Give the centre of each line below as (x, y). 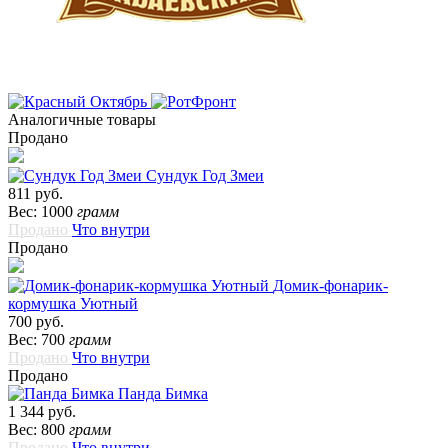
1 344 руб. (42, 412)
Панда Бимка (163, 394)
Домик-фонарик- (330, 286)
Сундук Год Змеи (205, 176)
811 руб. (35, 194)
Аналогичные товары (82, 120)
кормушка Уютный (73, 304)
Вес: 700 (38, 340)
